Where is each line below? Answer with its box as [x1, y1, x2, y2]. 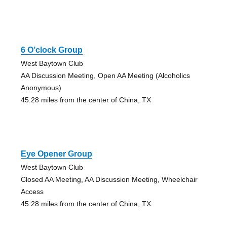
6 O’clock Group [20, 46, 83, 55]
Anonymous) [20, 84, 61, 92]
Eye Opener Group [20, 149, 92, 159]
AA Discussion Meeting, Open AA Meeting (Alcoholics [20, 71, 190, 80]
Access [20, 187, 44, 196]
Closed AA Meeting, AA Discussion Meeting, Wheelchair [20, 175, 198, 184]
